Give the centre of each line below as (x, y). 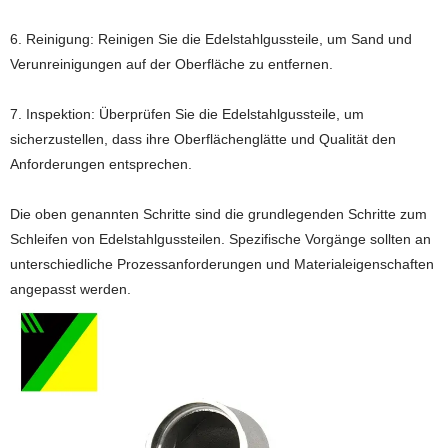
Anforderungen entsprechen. (101, 164)
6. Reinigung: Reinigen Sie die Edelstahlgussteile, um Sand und (211, 39)
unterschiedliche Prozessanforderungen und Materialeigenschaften (222, 264)
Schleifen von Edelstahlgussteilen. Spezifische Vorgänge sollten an (220, 239)
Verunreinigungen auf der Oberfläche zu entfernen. (171, 64)
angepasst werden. (70, 289)
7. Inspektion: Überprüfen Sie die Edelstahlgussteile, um (187, 114)
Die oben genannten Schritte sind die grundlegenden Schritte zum (218, 214)
